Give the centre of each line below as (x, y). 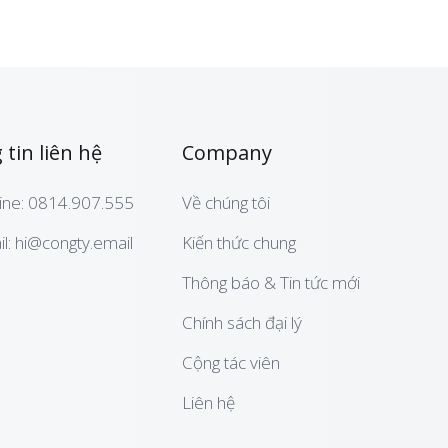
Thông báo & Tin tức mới (271, 282)
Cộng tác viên (231, 362)
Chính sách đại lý (242, 322)
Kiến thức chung (239, 242)
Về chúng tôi (226, 202)
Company (227, 152)
